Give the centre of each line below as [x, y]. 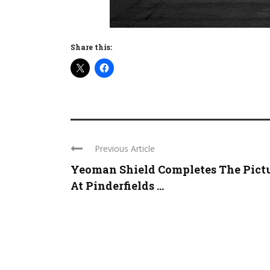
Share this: [91, 47]
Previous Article [125, 148]
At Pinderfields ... [117, 185]
